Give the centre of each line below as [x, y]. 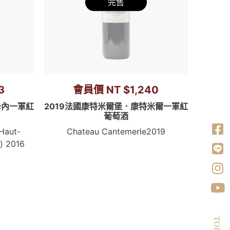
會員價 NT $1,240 [116, 90]
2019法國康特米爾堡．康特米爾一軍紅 [116, 107]
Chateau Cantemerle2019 [116, 132]
